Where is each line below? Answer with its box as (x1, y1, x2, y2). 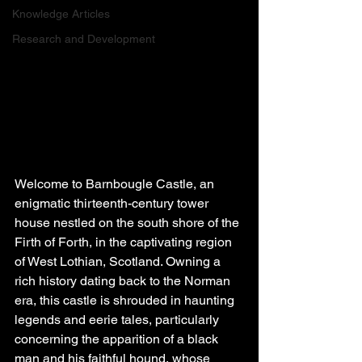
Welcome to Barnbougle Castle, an (15, 176, 217, 192)
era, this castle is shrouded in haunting (15, 293, 238, 308)
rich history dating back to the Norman (15, 273, 234, 288)
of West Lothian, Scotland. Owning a (15, 254, 224, 269)
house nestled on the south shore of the (15, 215, 242, 230)
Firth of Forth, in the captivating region (15, 234, 235, 250)
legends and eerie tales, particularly (15, 312, 222, 327)
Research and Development (12, 32, 155, 45)
